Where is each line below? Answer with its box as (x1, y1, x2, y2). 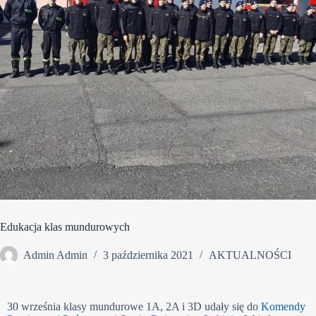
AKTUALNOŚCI (209, 249, 291, 262)
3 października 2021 (103, 249, 193, 262)
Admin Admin (23, 249, 87, 262)
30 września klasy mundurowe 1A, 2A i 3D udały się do (7, 300, 261, 312)
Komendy (261, 300, 305, 312)
